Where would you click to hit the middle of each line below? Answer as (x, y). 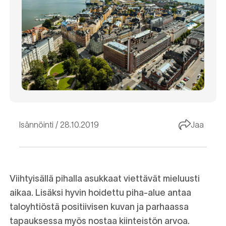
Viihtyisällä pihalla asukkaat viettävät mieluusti (105, 179)
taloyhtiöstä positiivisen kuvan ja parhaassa (99, 207)
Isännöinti (36, 124)
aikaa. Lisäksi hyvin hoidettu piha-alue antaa (100, 193)
